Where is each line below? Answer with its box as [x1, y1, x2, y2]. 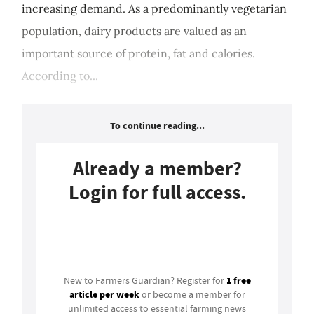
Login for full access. [68, 179, 246, 206]
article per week [69, 287, 139, 302]
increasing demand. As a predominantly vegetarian [22, 1, 287, 16]
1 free [226, 273, 251, 288]
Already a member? [72, 156, 242, 182]
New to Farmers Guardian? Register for [63, 274, 226, 287]
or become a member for [139, 288, 245, 301]
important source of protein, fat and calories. [22, 46, 255, 61]
